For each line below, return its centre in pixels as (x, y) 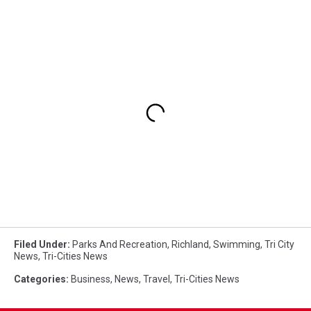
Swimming (237, 245)
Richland (190, 245)
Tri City (279, 245)
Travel (157, 279)
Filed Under (41, 245)
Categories (40, 279)
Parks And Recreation (120, 245)
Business (91, 279)
